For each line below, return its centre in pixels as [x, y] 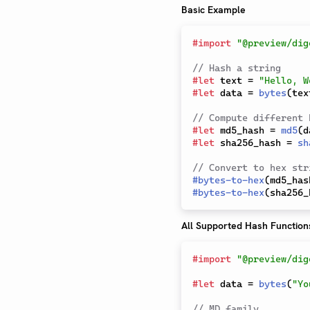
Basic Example [213, 10]
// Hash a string [237, 68]
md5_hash [242, 130]
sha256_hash [250, 143]
